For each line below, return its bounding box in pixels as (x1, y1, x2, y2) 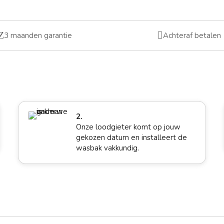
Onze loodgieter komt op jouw (76, 122, 181, 132)
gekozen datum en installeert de (76, 132, 187, 143)
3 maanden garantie (4, 30, 72, 41)
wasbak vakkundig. (76, 143, 139, 153)
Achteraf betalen (162, 30, 221, 41)
